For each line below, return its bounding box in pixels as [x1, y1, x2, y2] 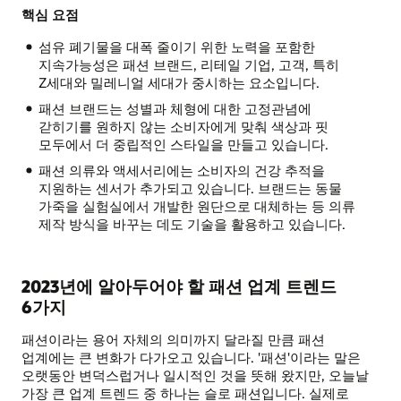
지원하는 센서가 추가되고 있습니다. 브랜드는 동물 [38, 179, 342, 198]
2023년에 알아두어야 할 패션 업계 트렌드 [21, 275, 337, 298]
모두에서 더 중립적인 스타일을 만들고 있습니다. [38, 135, 328, 154]
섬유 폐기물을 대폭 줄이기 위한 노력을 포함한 [38, 38, 315, 56]
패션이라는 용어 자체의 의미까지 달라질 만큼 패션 [21, 329, 325, 348]
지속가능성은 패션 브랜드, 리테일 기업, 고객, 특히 [38, 55, 339, 74]
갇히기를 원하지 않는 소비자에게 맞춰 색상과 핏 [38, 117, 328, 136]
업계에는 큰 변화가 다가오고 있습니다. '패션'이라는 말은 [21, 347, 361, 366]
